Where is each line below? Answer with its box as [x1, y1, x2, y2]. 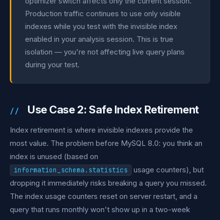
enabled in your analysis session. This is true [25, 34, 173, 44]
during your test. [25, 60, 80, 69]
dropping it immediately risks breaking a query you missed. [10, 178, 207, 188]
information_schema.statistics [14, 166, 128, 174]
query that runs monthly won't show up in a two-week [10, 205, 190, 214]
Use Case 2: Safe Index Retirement [27, 103, 199, 116]
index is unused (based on [10, 152, 98, 161]
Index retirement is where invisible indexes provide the [10, 125, 193, 135]
